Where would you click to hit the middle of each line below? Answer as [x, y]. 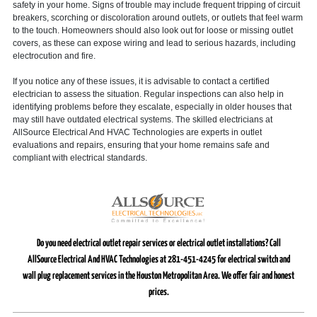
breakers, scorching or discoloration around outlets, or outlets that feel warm [157, 17]
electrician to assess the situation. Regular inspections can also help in [148, 94]
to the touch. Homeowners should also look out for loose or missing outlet [152, 30]
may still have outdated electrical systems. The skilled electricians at [142, 119]
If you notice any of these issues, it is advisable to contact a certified [141, 81]
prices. [158, 293]
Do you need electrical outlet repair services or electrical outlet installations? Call [158, 244]
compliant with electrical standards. [80, 157]
